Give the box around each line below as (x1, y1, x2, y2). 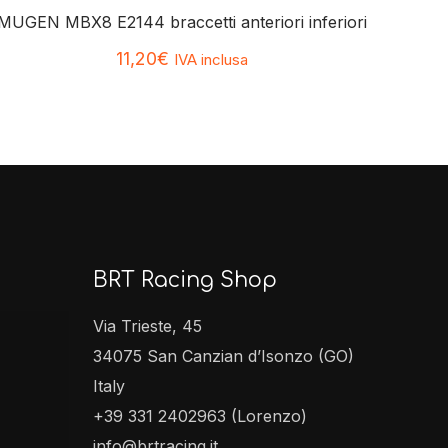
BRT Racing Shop (93, 268, 277, 293)
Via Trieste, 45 (93, 316, 202, 337)
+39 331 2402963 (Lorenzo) (93, 406, 307, 427)
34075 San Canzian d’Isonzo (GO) (93, 346, 354, 367)
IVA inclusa (173, 50, 248, 70)
